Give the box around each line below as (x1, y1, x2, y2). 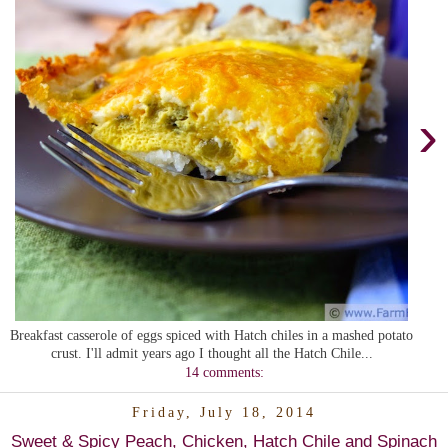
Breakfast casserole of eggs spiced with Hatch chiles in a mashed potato (10, 326, 413, 343)
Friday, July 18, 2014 (132, 404, 316, 421)
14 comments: (184, 363, 264, 380)
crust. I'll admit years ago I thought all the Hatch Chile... (50, 344, 373, 361)
